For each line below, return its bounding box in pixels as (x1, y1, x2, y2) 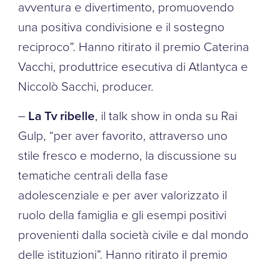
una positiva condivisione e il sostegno (18, 17, 225, 35)
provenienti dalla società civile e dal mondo (18, 225, 249, 243)
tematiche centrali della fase (18, 166, 168, 183)
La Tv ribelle (28, 106, 95, 124)
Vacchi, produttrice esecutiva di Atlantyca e (18, 57, 248, 74)
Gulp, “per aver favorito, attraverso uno (18, 126, 228, 144)
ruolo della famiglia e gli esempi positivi (18, 205, 226, 223)
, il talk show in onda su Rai (95, 106, 237, 124)
